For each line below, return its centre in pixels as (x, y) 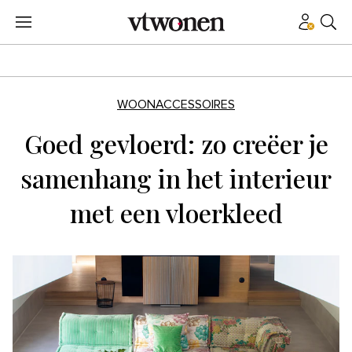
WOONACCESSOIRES (176, 104)
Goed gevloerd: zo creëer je (176, 143)
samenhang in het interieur (176, 178)
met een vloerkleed (176, 213)
